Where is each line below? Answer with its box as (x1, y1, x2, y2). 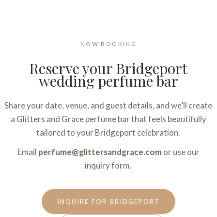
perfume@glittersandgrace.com (38, 147, 162, 157)
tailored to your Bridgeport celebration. (36, 127, 181, 138)
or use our (161, 147, 200, 157)
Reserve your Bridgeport (29, 59, 188, 78)
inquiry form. (85, 160, 132, 170)
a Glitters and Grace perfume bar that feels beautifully (10, 114, 206, 124)
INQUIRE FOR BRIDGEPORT (57, 198, 160, 205)
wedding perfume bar (38, 71, 178, 91)
